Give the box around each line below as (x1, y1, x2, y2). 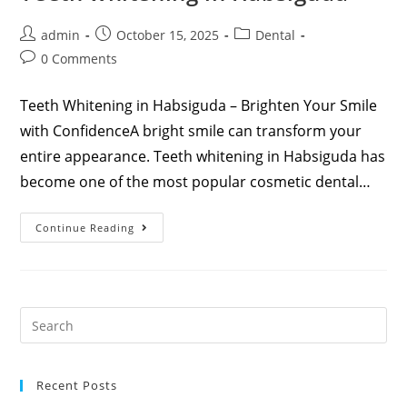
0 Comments (41, 50, 118, 68)
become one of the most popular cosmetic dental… (20, 172, 372, 193)
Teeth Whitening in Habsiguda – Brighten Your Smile (20, 95, 378, 116)
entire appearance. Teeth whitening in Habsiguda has (20, 146, 386, 167)
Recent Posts (36, 377, 118, 394)
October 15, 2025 (116, 26, 220, 45)
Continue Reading (35, 221, 135, 235)
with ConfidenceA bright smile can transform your (20, 121, 362, 142)
